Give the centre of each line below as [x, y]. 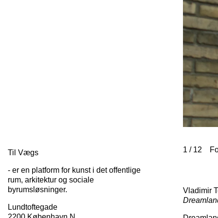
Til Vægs [23, 153]
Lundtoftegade [33, 207]
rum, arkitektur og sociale [51, 180]
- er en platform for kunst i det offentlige [74, 170]
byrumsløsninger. [37, 190]
